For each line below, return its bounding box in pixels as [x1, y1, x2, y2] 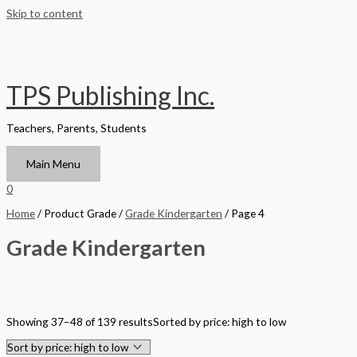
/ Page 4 [222, 206, 265, 220]
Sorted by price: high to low [153, 315, 286, 329]
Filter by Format [6, 303, 92, 317]
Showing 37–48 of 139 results [6, 315, 153, 329]
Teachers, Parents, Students [6, 121, 147, 135]
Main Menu [26, 157, 80, 171]
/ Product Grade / [35, 206, 125, 220]
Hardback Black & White [57, 332, 175, 347]
